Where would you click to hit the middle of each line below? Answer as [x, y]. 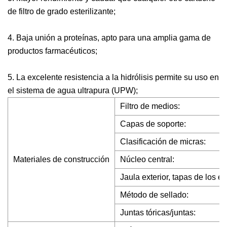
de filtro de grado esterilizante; [62, 11]
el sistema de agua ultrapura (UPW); [73, 90]
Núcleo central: [147, 159]
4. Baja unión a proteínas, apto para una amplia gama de [109, 38]
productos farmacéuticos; [52, 51]
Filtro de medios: [150, 106]
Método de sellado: [154, 195]
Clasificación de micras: [163, 142]
